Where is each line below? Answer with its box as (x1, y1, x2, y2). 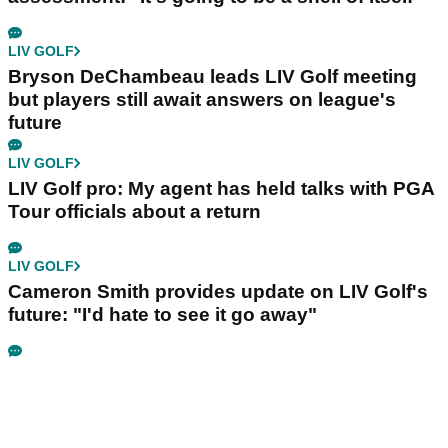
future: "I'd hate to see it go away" (8, 303, 317, 325)
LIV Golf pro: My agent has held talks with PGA (8, 177, 435, 199)
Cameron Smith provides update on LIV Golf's (8, 280, 428, 302)
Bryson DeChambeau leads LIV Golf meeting (8, 65, 417, 87)
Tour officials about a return (8, 200, 261, 222)
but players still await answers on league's (8, 88, 396, 110)
